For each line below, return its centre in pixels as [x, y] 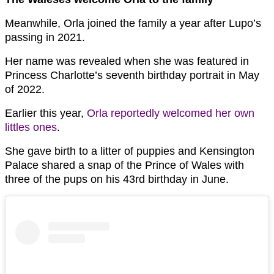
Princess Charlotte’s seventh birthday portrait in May [132, 75]
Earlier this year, [46, 113]
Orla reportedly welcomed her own [171, 113]
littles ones [31, 127]
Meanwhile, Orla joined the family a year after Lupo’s [133, 23]
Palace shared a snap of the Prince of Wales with [124, 165]
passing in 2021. [45, 37]
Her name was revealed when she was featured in [127, 61]
